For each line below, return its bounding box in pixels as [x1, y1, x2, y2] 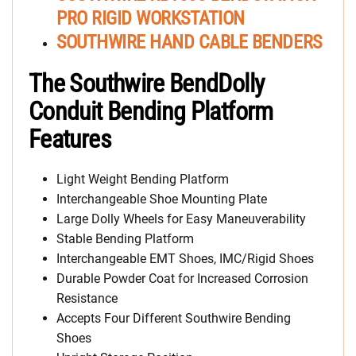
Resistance [56, 291, 118, 307]
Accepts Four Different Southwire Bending [56, 311, 291, 327]
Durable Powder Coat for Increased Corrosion [56, 271, 308, 287]
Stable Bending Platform [56, 231, 194, 247]
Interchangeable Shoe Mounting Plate [56, 192, 267, 207]
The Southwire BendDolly [29, 68, 265, 99]
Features [29, 124, 111, 155]
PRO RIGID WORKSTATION [56, 7, 245, 30]
